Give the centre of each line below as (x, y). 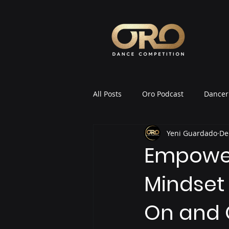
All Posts (107, 94)
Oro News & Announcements (163, 134)
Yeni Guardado (192, 133)
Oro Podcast (163, 94)
